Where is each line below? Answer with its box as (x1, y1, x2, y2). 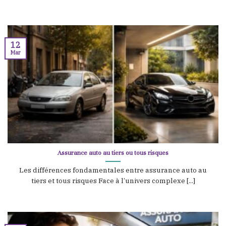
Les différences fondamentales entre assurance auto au (19, 165, 207, 175)
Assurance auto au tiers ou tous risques (58, 148, 168, 157)
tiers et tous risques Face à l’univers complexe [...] (31, 176, 195, 186)
